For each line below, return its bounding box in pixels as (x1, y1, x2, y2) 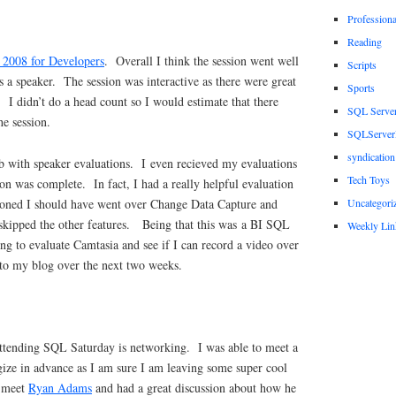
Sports (346, 80, 375, 95)
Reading (346, 34, 382, 49)
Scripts (346, 57, 377, 72)
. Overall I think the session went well (104, 52, 299, 70)
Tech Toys (346, 171, 390, 187)
